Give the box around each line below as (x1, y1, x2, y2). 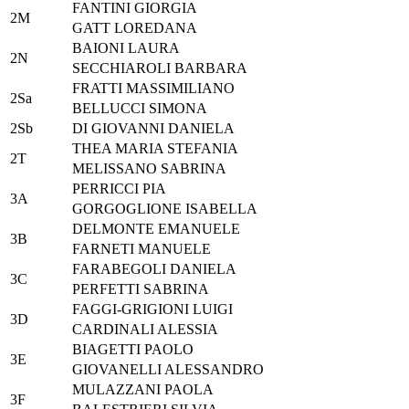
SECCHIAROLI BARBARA (72, 60, 247, 77)
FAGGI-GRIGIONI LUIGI (72, 301, 233, 318)
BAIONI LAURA (72, 40, 180, 57)
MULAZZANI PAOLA (72, 382, 214, 398)
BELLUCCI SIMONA (72, 100, 207, 117)
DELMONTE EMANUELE (72, 221, 240, 237)
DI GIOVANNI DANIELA (72, 121, 235, 137)
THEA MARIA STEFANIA (72, 141, 238, 157)
